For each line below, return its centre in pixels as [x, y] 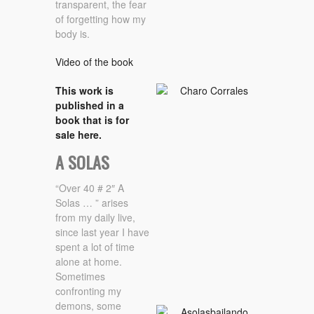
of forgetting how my [101, 19]
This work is [84, 90]
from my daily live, [95, 218]
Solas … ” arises [92, 203]
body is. [73, 33]
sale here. [78, 134]
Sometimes [80, 277]
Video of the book [94, 62]
